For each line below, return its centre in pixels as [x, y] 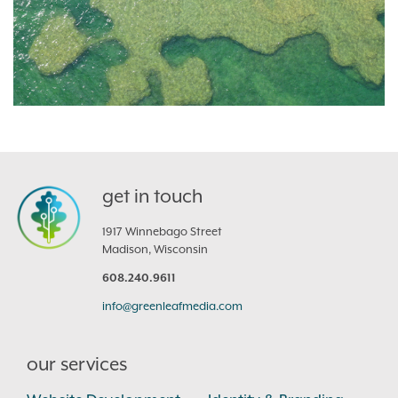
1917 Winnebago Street [162, 232]
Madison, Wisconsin [155, 250]
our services [77, 365]
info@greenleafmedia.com [172, 307]
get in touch [152, 197]
